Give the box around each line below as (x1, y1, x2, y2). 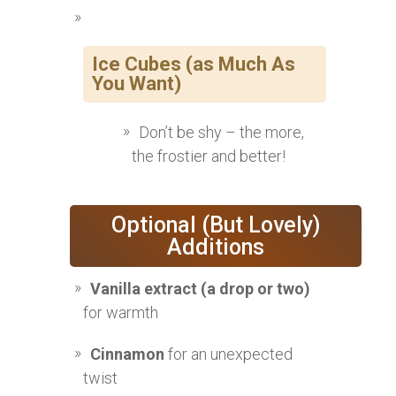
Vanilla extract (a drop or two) (90, 278, 310, 298)
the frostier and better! (132, 146, 286, 165)
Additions (167, 233, 264, 260)
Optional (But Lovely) (111, 211, 320, 238)
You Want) (92, 72, 181, 95)
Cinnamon (90, 344, 164, 363)
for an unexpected (164, 344, 293, 363)
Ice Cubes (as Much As (92, 52, 295, 75)
